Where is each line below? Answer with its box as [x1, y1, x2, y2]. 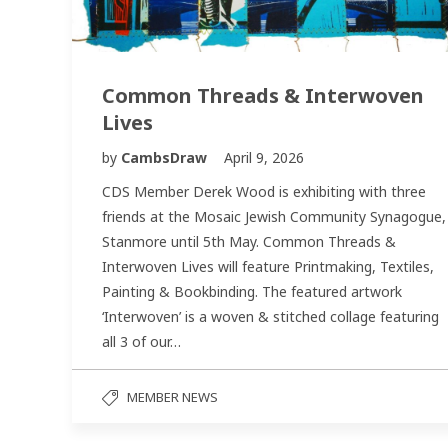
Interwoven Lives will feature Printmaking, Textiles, [102, 257, 434, 277]
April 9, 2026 [224, 148, 304, 168]
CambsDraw [121, 148, 211, 168]
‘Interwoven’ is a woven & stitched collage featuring [102, 307, 443, 327]
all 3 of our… [102, 332, 181, 352]
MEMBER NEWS [127, 388, 218, 407]
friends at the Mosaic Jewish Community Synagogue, [102, 207, 446, 227]
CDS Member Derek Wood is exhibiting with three [102, 182, 426, 202]
